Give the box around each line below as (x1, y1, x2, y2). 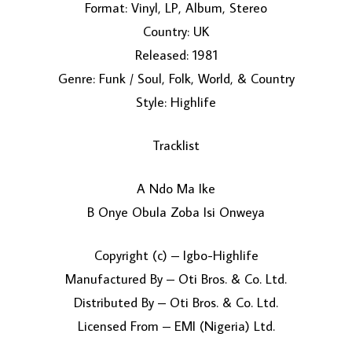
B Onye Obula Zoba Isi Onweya (87, 203, 265, 222)
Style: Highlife (136, 93, 216, 112)
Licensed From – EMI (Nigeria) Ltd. (77, 317, 275, 335)
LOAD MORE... (145, 154, 207, 167)
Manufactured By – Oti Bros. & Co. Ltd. (65, 270, 287, 288)
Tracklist (152, 137, 200, 155)
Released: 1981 (134, 46, 218, 64)
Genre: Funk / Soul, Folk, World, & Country (57, 70, 295, 88)
